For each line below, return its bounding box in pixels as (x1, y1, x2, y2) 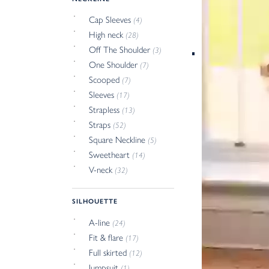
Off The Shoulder (89, 44, 153, 56)
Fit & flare (89, 232, 126, 243)
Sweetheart (89, 150, 133, 161)
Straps (89, 119, 113, 131)
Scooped (89, 74, 122, 86)
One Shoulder (89, 59, 141, 71)
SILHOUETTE (72, 197, 118, 206)
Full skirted (89, 247, 130, 258)
